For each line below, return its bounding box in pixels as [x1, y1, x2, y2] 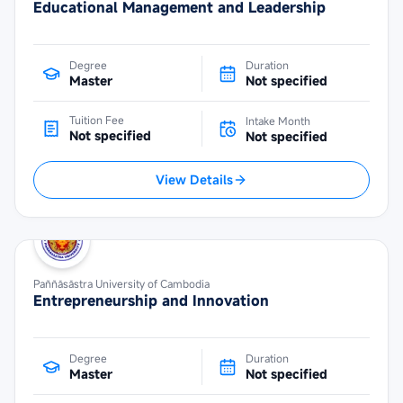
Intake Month [245, 112, 310, 128]
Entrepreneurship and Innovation [33, 291, 269, 310]
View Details [156, 171, 233, 188]
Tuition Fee [69, 112, 124, 127]
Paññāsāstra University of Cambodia [33, 276, 210, 291]
